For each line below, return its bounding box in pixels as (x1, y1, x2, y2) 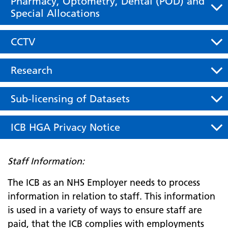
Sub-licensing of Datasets (11, 93, 130, 105)
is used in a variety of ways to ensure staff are (8, 204, 202, 216)
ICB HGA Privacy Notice (11, 121, 120, 133)
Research (11, 64, 52, 76)
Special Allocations (11, 7, 100, 19)
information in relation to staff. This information (8, 190, 215, 202)
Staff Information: (8, 155, 84, 167)
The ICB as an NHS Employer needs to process (8, 177, 200, 188)
